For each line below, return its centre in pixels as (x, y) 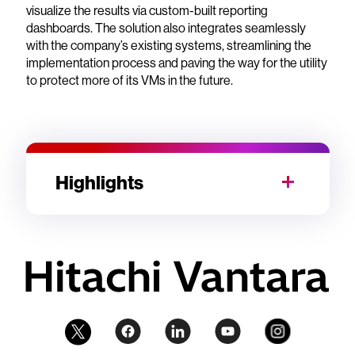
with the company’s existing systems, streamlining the (168, 46)
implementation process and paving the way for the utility (176, 63)
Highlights (99, 183)
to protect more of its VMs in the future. (129, 80)
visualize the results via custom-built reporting (147, 11)
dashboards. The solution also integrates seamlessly (166, 28)
